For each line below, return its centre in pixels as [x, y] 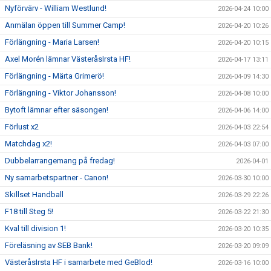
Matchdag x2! [28, 144]
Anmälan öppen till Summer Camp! [65, 25]
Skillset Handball [34, 194]
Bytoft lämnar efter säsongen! [57, 110]
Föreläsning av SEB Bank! [49, 245]
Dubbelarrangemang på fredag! [60, 161]
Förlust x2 [22, 127]
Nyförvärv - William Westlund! [56, 8]
